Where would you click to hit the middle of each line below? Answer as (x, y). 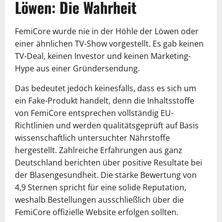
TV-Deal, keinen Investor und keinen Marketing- (103, 56)
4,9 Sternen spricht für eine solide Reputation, (101, 187)
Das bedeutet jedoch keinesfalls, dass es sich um (106, 88)
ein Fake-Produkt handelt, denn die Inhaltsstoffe (105, 100)
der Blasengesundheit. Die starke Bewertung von (106, 175)
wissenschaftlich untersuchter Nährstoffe (92, 138)
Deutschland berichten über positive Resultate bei (109, 162)
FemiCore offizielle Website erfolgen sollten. (97, 212)
